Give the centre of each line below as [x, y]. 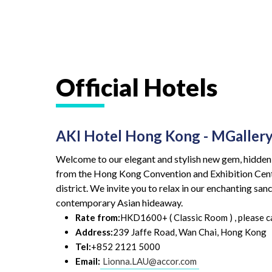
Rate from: [98, 217]
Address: [94, 232]
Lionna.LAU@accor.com [150, 261]
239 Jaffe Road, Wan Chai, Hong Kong [190, 232]
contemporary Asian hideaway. [119, 202]
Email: [88, 261]
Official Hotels [137, 87]
